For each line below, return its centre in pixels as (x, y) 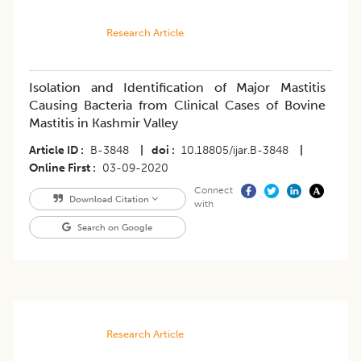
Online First (60, 168)
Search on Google (114, 228)
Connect (213, 191)
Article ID (54, 151)
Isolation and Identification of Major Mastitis (177, 88)
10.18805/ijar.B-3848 (235, 151)
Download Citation (109, 199)
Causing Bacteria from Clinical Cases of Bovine (177, 106)
